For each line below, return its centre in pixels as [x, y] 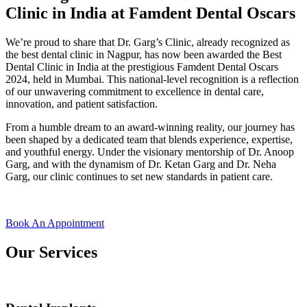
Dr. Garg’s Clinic [154, 42]
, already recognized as [241, 42]
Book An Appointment [55, 223]
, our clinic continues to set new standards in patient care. [150, 177]
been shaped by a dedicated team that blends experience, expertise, [149, 140]
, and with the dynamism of [88, 164]
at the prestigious [138, 67]
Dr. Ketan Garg [182, 164]
